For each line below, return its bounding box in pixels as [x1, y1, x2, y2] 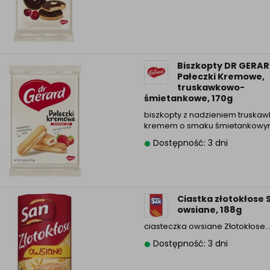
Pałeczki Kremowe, [177, 71, 265, 83]
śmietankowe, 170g [143, 92, 233, 104]
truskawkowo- [177, 81, 245, 93]
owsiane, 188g [177, 204, 242, 216]
